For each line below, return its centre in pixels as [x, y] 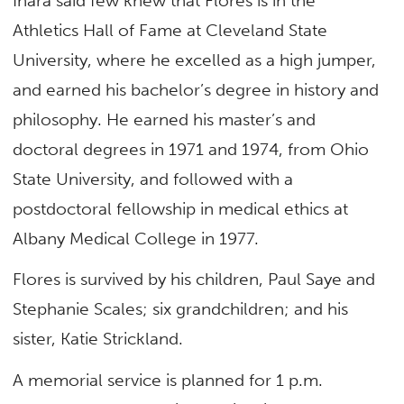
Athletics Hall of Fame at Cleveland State [170, 30]
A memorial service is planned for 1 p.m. [168, 380]
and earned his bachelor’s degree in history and [196, 90]
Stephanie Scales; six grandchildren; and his [181, 309]
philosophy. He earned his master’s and [165, 119]
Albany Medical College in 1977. [136, 239]
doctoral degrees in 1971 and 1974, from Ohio [191, 149]
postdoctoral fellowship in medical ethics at [181, 209]
